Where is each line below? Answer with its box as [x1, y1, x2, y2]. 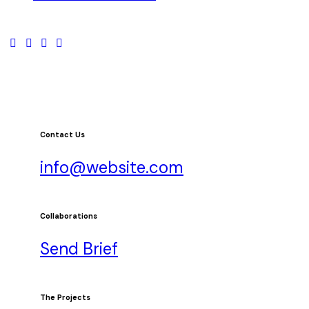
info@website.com [40, 156, 183, 178]
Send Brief [40, 237, 118, 259]
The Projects [40, 292, 90, 302]
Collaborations [40, 210, 97, 221]
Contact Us [40, 129, 85, 139]
